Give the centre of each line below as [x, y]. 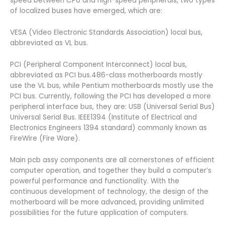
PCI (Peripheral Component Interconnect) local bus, [98, 64]
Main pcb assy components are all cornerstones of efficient [112, 160]
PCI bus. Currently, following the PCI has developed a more [110, 96]
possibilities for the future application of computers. [99, 212]
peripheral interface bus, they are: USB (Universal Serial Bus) [113, 106]
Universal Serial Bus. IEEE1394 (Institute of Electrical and [103, 117]
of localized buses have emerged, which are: [86, 11]
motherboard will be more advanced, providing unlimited [107, 202]
